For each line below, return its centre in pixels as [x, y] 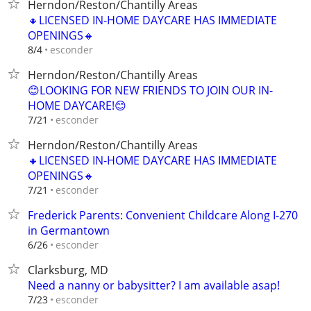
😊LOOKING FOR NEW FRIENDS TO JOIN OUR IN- [150, 90]
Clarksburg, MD [68, 270]
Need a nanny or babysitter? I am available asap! [154, 285]
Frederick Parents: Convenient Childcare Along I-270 [163, 215]
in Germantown [69, 230]
